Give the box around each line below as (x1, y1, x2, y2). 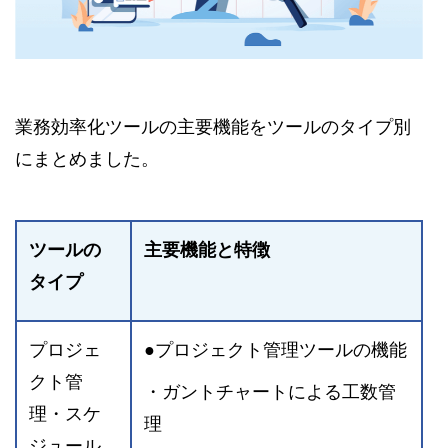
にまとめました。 (15, 148, 159, 169)
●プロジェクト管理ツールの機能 (144, 339, 407, 360)
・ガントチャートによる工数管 (144, 381, 396, 402)
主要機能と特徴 (144, 239, 270, 260)
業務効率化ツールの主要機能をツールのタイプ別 (15, 116, 411, 137)
